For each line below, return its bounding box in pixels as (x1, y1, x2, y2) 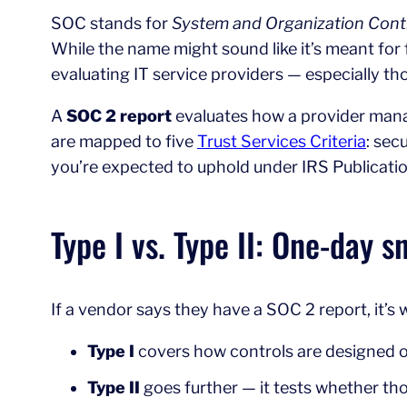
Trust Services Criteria (197, 132, 366, 151)
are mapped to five (51, 132, 197, 151)
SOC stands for (51, 14, 172, 33)
